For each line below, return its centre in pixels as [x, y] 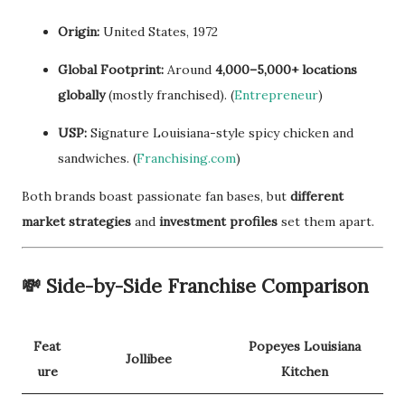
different [317, 197]
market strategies [76, 222]
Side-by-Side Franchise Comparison [207, 287]
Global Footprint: [111, 70]
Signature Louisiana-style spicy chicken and [220, 133]
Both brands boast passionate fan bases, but [156, 197]
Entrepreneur [276, 95]
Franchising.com [186, 159]
